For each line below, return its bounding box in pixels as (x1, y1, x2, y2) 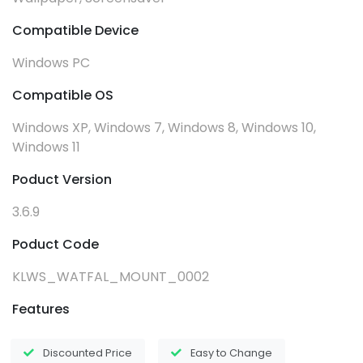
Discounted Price (43, 345, 132, 360)
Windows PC (12, 53, 90, 72)
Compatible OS (12, 85, 113, 105)
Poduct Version (12, 169, 112, 189)
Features (12, 299, 70, 318)
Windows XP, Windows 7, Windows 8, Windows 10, (12, 117, 316, 137)
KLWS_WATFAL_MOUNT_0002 (12, 267, 209, 286)
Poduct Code (12, 234, 99, 254)
